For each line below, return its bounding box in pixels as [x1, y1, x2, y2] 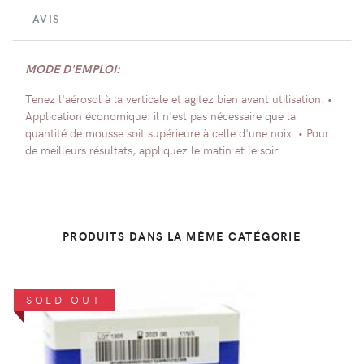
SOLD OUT [25, 292, 102, 306]
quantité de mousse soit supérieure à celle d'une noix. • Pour [25, 123, 329, 141]
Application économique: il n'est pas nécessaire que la [25, 106, 296, 123]
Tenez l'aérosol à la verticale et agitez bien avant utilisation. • [25, 89, 332, 106]
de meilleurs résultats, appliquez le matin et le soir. [25, 141, 280, 158]
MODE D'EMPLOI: [25, 59, 120, 76]
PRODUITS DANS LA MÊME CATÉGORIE [62, 227, 302, 244]
